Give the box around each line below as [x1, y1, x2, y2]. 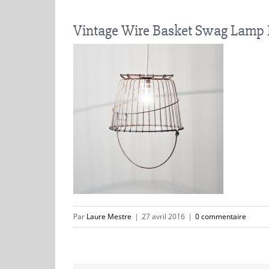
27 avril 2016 [142, 211, 185, 222]
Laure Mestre [86, 211, 131, 222]
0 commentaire [195, 211, 246, 222]
